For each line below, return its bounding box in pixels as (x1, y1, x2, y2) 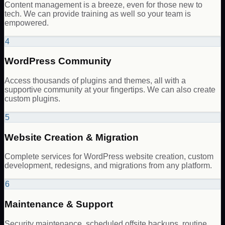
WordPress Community (5, 56, 111, 67)
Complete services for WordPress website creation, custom (5, 152, 213, 161)
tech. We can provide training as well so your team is (5, 9, 191, 18)
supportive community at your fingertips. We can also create (5, 85, 215, 94)
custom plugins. (5, 94, 60, 103)
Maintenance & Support (5, 199, 113, 210)
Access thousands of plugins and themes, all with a (5, 76, 186, 85)
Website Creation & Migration (5, 132, 139, 143)
